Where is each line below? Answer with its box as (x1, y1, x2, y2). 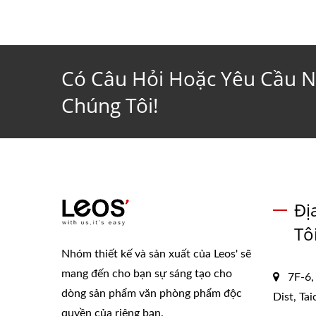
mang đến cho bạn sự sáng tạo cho (61, 268, 232, 279)
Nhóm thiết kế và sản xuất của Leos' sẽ (61, 248, 251, 260)
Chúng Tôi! (61, 92, 158, 119)
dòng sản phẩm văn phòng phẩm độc (61, 288, 242, 299)
